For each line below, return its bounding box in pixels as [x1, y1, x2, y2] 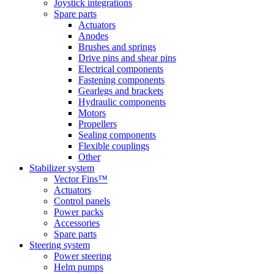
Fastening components [78, 75, 165, 85]
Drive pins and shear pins [78, 53, 176, 63]
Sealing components [78, 130, 156, 140]
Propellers [78, 119, 117, 129]
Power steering [54, 251, 111, 261]
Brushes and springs [78, 42, 156, 52]
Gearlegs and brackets [78, 86, 163, 96]
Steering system [29, 240, 90, 250]
